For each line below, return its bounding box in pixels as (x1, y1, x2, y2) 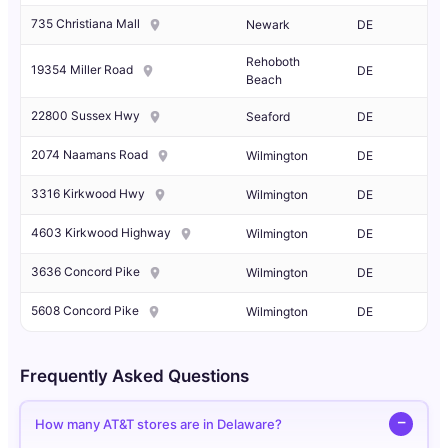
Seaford (246, 109, 290, 125)
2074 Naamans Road (31, 147, 148, 163)
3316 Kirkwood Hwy (31, 186, 145, 202)
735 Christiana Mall (31, 16, 140, 32)
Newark (246, 17, 290, 33)
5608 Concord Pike (31, 303, 139, 319)
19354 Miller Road (31, 62, 133, 78)
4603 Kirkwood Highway (31, 225, 171, 241)
